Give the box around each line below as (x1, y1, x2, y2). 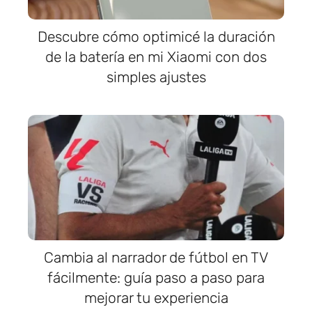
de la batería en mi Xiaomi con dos (45, 48, 267, 65)
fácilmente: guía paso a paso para (47, 269, 265, 286)
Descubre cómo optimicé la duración (37, 28, 275, 45)
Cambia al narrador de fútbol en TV (44, 249, 268, 266)
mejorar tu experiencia (84, 289, 228, 306)
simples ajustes (106, 68, 206, 86)
